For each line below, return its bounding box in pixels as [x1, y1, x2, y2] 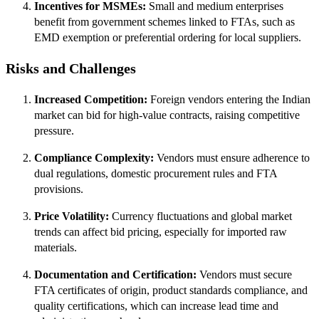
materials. [34, 241, 77, 253]
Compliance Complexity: [34, 151, 154, 164]
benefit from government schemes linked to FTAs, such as [34, 16, 295, 28]
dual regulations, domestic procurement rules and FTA [34, 167, 277, 179]
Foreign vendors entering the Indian [150, 93, 310, 105]
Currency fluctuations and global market [112, 209, 292, 222]
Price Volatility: [34, 209, 112, 222]
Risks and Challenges [6, 61, 136, 77]
